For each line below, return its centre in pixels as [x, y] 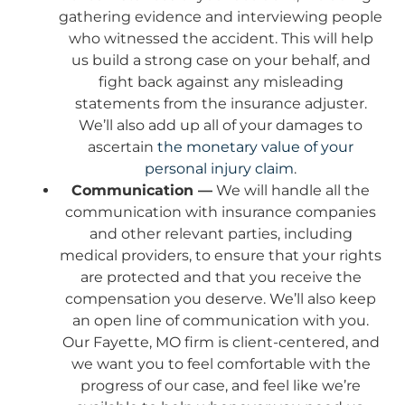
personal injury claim [219, 169]
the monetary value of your [255, 147]
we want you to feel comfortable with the [221, 364]
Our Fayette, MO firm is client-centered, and [221, 343]
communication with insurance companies [221, 212]
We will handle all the [291, 191]
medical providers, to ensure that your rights [221, 256]
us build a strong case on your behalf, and [221, 61]
